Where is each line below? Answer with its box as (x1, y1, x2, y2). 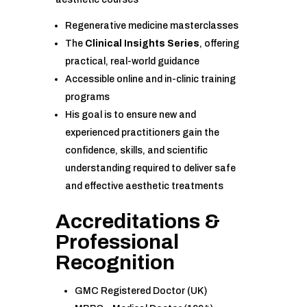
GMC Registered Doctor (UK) (74, 286, 207, 297)
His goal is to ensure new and (64, 110, 196, 121)
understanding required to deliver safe (64, 163, 236, 174)
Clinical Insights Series (84, 38, 199, 49)
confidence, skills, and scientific (64, 145, 208, 156)
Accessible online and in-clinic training (64, 74, 236, 85)
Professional (55, 231, 179, 254)
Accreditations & (55, 210, 220, 233)
